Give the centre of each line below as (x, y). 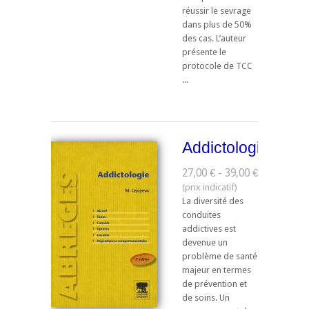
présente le (204, 52)
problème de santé (220, 256)
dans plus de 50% (217, 25)
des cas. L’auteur (214, 39)
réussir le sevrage (217, 11)
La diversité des (213, 201)
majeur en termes (217, 270)
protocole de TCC (217, 66)
